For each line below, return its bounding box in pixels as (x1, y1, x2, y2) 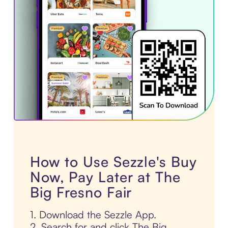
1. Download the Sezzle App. (30, 208, 156, 221)
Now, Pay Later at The (30, 168, 181, 186)
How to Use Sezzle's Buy (30, 153, 197, 171)
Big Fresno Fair (30, 183, 132, 202)
